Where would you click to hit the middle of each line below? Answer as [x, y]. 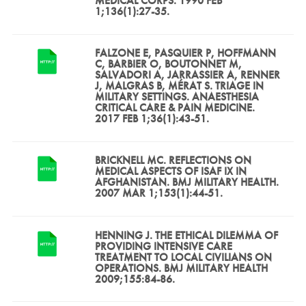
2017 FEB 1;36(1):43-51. [152, 119]
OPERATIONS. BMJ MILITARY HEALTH [181, 268]
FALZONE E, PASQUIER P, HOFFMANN [185, 53]
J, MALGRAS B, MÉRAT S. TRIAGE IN [179, 86]
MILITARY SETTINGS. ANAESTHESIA [177, 97]
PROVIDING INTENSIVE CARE [163, 246]
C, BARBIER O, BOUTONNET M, [168, 64]
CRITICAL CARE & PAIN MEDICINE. [175, 108]
